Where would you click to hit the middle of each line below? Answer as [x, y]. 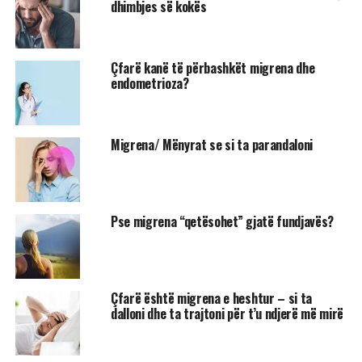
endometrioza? [149, 83]
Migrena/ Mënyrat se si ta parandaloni [212, 144]
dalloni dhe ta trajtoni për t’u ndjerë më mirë [227, 313]
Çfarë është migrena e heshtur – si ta [211, 298]
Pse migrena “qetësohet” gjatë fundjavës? [222, 221]
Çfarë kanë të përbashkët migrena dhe [213, 67]
